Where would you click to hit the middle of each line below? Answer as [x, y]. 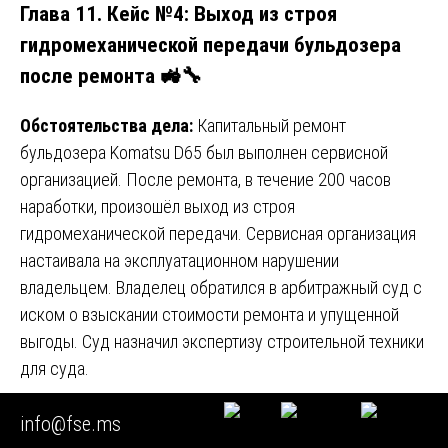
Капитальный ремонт [269, 126]
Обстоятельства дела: [106, 126]
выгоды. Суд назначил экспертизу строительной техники [222, 342]
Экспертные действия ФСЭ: [128, 414]
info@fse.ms [70, 423]
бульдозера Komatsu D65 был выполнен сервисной [204, 153]
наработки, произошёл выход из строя [157, 207]
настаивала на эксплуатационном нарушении [179, 261]
